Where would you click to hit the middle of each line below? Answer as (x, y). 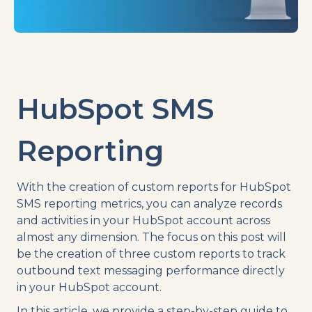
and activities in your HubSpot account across (143, 221)
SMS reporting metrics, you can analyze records (149, 204)
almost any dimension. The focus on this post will (151, 237)
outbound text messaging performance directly (151, 271)
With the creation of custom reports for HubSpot (154, 187)
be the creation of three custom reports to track (151, 254)
